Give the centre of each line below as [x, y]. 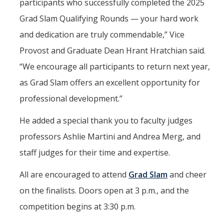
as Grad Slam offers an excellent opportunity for [110, 83]
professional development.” [71, 99]
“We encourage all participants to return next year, [115, 67]
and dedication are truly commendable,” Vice [102, 35]
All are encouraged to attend [74, 175]
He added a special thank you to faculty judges [106, 121]
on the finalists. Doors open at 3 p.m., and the [104, 191]
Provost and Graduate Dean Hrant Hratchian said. [112, 51]
